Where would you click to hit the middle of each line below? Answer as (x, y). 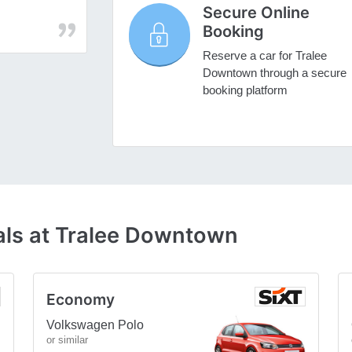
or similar (67, 339)
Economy (81, 299)
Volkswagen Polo (95, 324)
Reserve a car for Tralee (264, 56)
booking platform (245, 90)
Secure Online (256, 13)
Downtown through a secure (274, 73)
